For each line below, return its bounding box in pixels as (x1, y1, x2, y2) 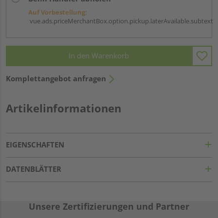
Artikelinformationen (6, 100, 121, 115)
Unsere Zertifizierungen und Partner (29, 200, 189, 212)
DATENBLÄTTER (6, 163, 61, 174)
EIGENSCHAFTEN (6, 139, 64, 149)
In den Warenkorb (69, 51, 129, 61)
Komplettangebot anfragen (6, 73, 106, 83)
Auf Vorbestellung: (28, 7, 87, 17)
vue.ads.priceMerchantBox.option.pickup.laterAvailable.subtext (28, 16, 213, 25)
